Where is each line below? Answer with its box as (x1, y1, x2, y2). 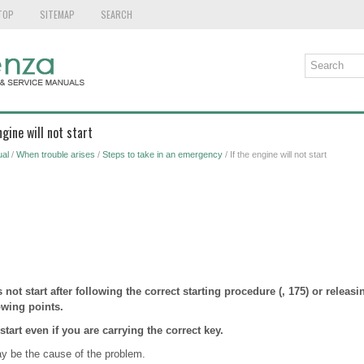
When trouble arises (15, 149, 95, 159)
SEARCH (100, 7, 132, 21)
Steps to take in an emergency (102, 149, 223, 159)
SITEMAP (39, 7, 75, 21)
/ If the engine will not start (222, 149, 327, 159)
